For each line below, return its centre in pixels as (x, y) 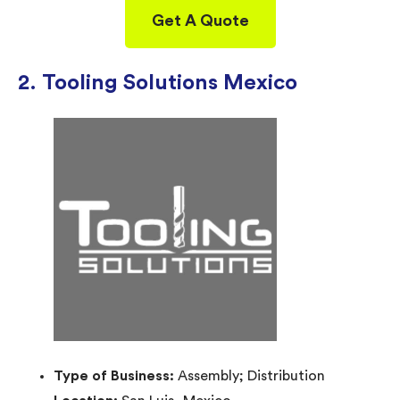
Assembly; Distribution (251, 375)
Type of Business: (116, 375)
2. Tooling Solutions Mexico (158, 83)
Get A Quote (200, 20)
